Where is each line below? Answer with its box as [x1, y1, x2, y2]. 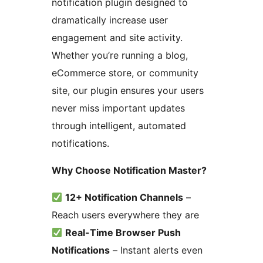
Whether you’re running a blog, [52, 49, 188, 62]
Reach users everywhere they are [52, 209, 199, 221]
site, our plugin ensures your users [52, 85, 204, 97]
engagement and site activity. [52, 32, 183, 44]
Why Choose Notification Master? [52, 164, 207, 177]
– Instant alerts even [110, 244, 203, 257]
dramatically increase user [52, 14, 168, 26]
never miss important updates [52, 102, 185, 114]
